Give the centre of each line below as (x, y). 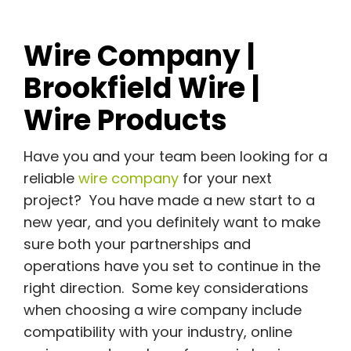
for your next (225, 179)
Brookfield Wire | (141, 88)
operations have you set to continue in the (172, 266)
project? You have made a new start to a (169, 201)
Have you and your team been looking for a (175, 157)
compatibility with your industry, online (157, 332)
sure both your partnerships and (137, 244)
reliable (51, 179)
